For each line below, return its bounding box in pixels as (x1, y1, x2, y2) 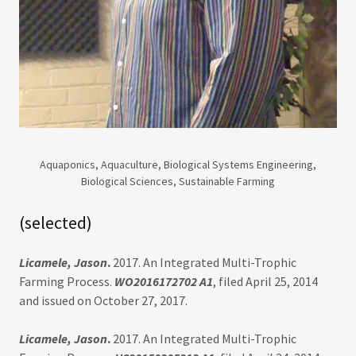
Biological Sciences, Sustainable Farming (81, 174, 275, 189)
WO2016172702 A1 (114, 273, 213, 290)
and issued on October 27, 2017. (19, 292, 188, 309)
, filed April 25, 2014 (213, 273, 318, 290)
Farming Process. (19, 273, 114, 290)
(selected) (19, 211, 92, 234)
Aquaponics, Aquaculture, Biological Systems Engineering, (40, 157, 316, 172)
